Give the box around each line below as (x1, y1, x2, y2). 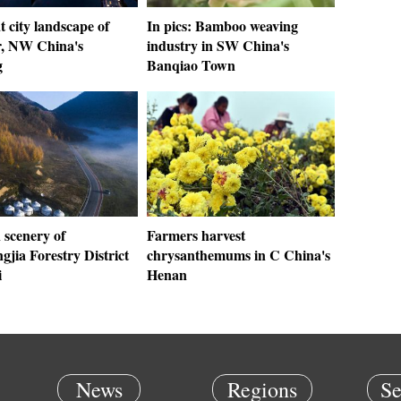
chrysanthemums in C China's (147, 244, 330, 265)
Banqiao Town (147, 55, 235, 75)
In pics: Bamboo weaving (147, 15, 298, 36)
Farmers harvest (147, 225, 245, 245)
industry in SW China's (147, 35, 289, 55)
